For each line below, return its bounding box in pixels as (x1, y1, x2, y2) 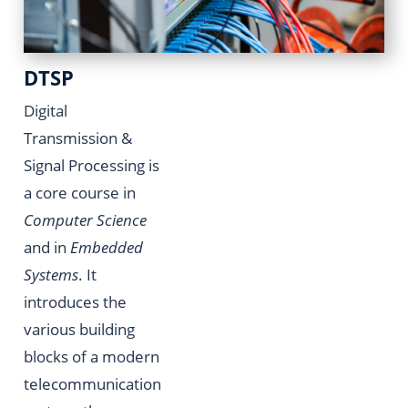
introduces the (24, 290, 127, 312)
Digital (24, 98, 67, 121)
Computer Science (24, 208, 147, 230)
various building (24, 317, 135, 340)
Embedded (70, 235, 143, 258)
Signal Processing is (24, 153, 159, 176)
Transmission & (24, 126, 132, 148)
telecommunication (24, 372, 161, 394)
